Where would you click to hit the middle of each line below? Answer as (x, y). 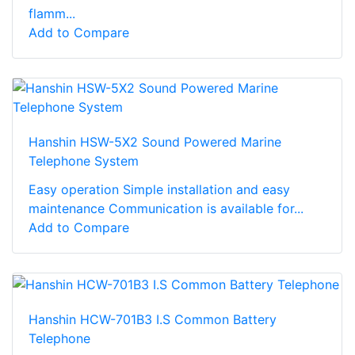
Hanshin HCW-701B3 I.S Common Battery (153, 319)
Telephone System (84, 161)
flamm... (52, 14)
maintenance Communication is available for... (166, 209)
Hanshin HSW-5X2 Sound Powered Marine (155, 142)
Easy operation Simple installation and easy (159, 190)
